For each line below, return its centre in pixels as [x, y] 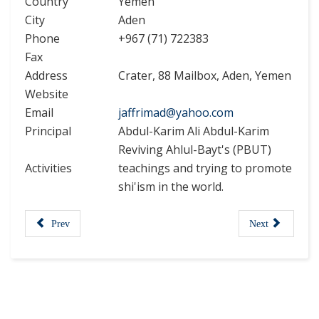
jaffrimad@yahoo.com [176, 113]
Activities [48, 168]
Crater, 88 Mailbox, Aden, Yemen [205, 75]
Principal [48, 131]
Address [46, 75]
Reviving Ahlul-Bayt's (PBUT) [195, 150]
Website [47, 94]
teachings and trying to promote [205, 168]
